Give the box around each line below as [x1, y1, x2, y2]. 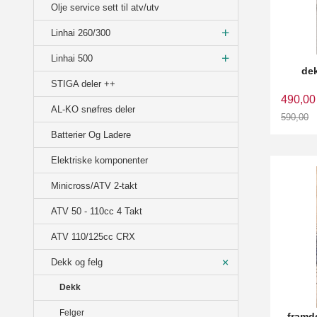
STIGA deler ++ [51, 79, 115, 90]
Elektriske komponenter [51, 155, 148, 166]
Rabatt [280, 125, 313, 137]
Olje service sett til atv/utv [51, 2, 159, 13]
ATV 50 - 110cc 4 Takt [51, 206, 142, 217]
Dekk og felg [51, 257, 103, 268]
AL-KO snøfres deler [51, 104, 135, 115]
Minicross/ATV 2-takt [51, 180, 137, 192]
